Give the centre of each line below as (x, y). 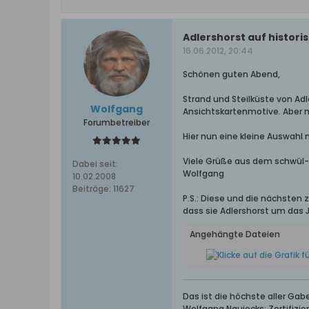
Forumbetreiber (117, 122)
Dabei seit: (95, 164)
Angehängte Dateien (235, 234)
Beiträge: (92, 189)
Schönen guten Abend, (231, 74)
